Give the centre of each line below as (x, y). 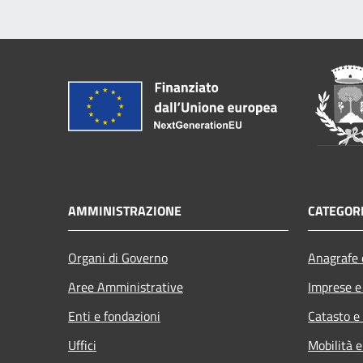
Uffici (82, 345)
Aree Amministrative (126, 286)
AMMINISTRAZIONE (125, 210)
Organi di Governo (118, 257)
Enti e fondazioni (114, 316)
